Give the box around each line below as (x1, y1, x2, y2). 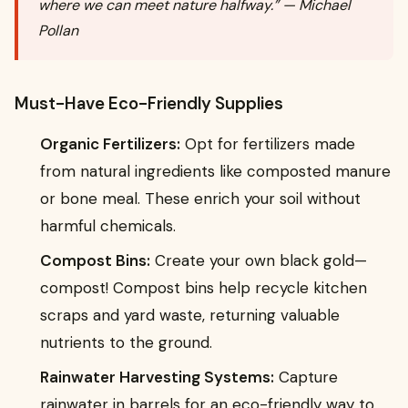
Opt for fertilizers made (180, 134, 355, 155)
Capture (274, 367, 338, 388)
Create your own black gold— (150, 250, 367, 271)
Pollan (38, 21, 79, 41)
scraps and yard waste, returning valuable (40, 305, 340, 326)
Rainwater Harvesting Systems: (40, 367, 274, 388)
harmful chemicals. (40, 216, 176, 237)
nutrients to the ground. (40, 332, 212, 353)
